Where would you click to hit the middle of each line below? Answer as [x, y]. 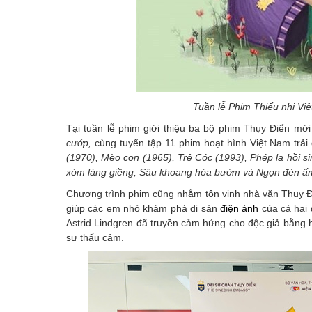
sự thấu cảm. [95, 238]
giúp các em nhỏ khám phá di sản [143, 209]
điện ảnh [239, 209]
